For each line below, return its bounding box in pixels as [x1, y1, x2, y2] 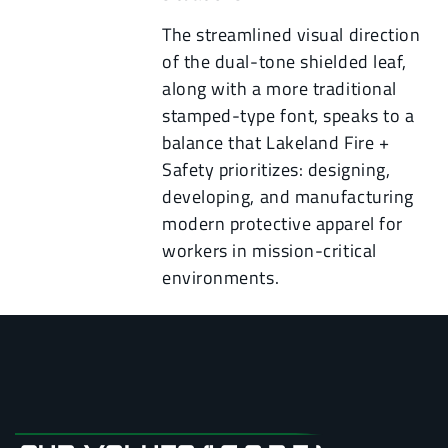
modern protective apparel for [162, 210, 403, 238]
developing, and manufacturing [162, 183, 414, 211]
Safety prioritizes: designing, [162, 156, 391, 184]
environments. [162, 264, 280, 292]
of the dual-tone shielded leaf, [162, 48, 407, 76]
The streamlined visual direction [162, 21, 421, 49]
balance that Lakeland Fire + [162, 129, 390, 157]
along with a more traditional [162, 75, 397, 103]
